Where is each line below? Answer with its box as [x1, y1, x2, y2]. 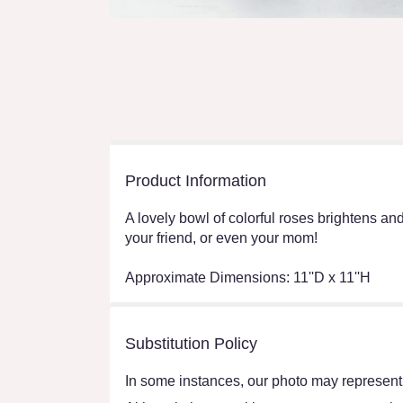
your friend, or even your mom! [125, 229, 318, 246]
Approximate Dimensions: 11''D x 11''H [125, 269, 371, 285]
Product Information [125, 171, 266, 190]
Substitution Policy [125, 334, 257, 353]
